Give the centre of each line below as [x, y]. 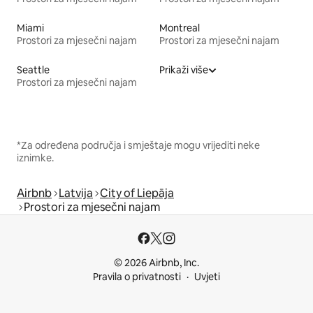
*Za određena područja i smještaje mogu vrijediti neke [138, 145]
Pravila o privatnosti [137, 277]
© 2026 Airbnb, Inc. [156, 263]
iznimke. [35, 158]
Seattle [33, 70]
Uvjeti [207, 277]
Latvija [76, 193]
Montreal [180, 28]
